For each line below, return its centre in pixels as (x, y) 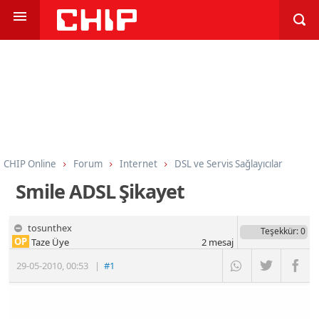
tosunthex (50, 228)
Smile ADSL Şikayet (100, 191)
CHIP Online (30, 163)
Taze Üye (49, 242)
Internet (138, 163)
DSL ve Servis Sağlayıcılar (229, 163)
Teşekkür (278, 231)
